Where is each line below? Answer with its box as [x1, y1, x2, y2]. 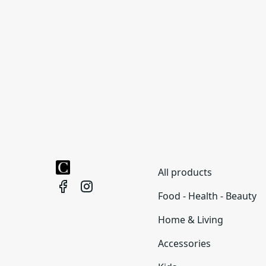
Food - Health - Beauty [158, 189, 256, 202]
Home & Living [158, 213, 223, 226]
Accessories [158, 237, 211, 250]
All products [158, 166, 212, 179]
